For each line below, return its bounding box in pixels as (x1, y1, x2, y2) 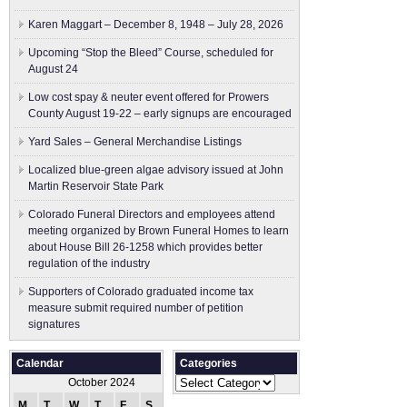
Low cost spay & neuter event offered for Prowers (28, 91, 269, 104)
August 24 (28, 63, 78, 75)
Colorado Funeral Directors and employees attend (28, 208, 275, 221)
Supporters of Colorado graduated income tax (28, 285, 253, 298)
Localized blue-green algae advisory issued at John (28, 164, 283, 176)
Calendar (16, 357, 64, 370)
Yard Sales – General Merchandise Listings (28, 135, 242, 148)
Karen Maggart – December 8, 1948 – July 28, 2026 (28, 18, 283, 31)
